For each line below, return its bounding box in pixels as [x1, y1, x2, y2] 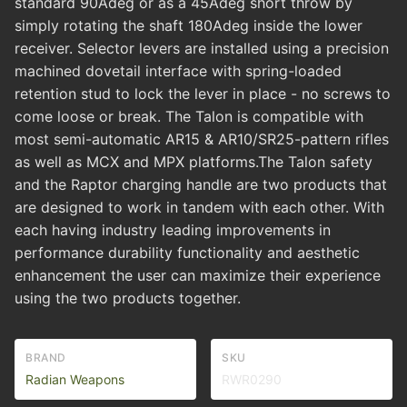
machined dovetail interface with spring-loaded [15, 62, 342, 81]
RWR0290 [222, 372, 282, 388]
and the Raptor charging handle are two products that [15, 175, 387, 194]
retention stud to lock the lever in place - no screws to [15, 84, 391, 104]
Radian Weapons [25, 372, 124, 388]
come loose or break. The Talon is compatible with [15, 107, 363, 126]
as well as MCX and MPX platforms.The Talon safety [15, 153, 372, 172]
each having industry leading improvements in [15, 221, 331, 240]
